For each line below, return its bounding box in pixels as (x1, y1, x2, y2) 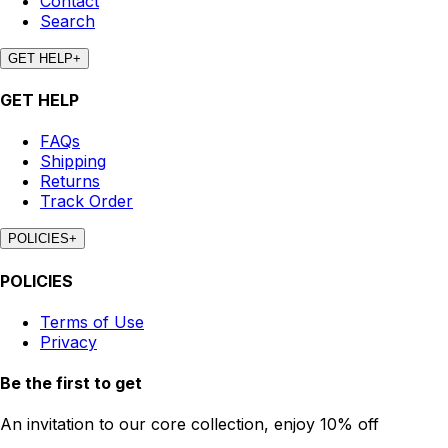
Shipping (40, 151, 106, 172)
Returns (40, 171, 100, 192)
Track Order (40, 191, 133, 212)
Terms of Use (40, 311, 144, 332)
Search (40, 10, 95, 31)
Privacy (40, 331, 97, 352)
